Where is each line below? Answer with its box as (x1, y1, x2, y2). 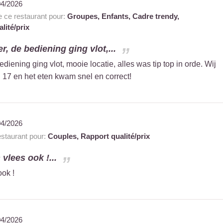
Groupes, (67, 11, 102, 20)
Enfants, (101, 11, 132, 20)
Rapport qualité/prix (80, 131, 150, 140)
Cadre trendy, (132, 11, 179, 20)
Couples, (47, 131, 81, 140)
